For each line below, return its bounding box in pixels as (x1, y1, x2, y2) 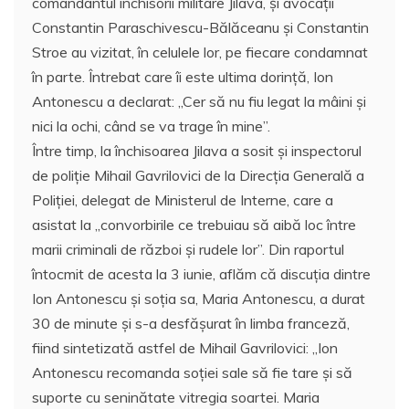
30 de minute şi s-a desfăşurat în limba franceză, (32, 313, 350, 332)
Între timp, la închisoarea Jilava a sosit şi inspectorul (32, 141, 362, 160)
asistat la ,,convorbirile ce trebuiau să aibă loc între (32, 215, 356, 234)
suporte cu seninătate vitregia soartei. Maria (32, 387, 320, 406)
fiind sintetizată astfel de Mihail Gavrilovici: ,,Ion (32, 338, 338, 357)
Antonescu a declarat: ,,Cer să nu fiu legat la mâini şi (32, 91, 366, 110)
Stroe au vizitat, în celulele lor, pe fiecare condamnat (32, 42, 368, 61)
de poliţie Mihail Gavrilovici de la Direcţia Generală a (32, 165, 364, 184)
